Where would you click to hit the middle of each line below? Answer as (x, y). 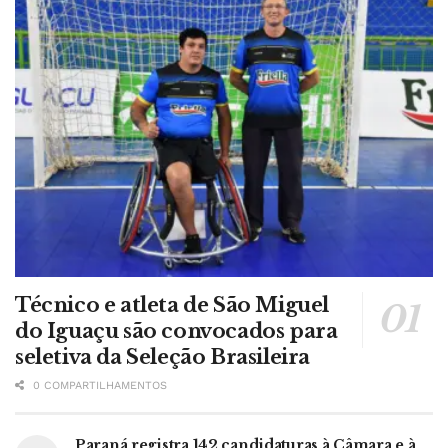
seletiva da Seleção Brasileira (163, 356)
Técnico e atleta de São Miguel (172, 304)
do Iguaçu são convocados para (176, 330)
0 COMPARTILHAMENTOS (98, 385)
